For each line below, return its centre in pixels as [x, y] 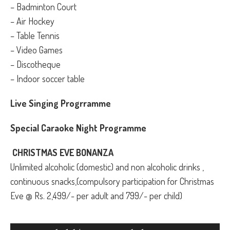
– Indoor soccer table [47, 79]
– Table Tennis [35, 36]
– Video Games [36, 50]
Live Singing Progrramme [60, 103]
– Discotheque [35, 64]
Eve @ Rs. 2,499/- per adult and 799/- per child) [96, 196]
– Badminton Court [43, 7]
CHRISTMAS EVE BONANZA [62, 153]
